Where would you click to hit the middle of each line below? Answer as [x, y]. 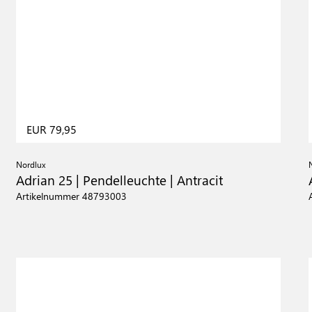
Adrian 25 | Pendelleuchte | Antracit [119, 179]
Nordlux [31, 164]
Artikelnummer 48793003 [71, 196]
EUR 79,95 [51, 129]
